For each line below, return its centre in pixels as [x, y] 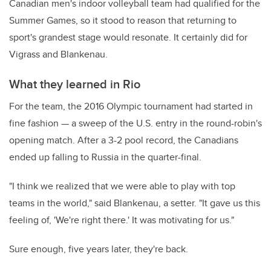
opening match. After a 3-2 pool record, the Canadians [124, 140]
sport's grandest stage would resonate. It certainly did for [128, 38]
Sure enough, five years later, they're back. [99, 249]
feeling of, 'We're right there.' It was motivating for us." [122, 220]
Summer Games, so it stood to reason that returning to [123, 21]
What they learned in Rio [75, 84]
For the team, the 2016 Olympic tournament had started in [131, 106]
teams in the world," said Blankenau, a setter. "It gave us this [135, 203]
